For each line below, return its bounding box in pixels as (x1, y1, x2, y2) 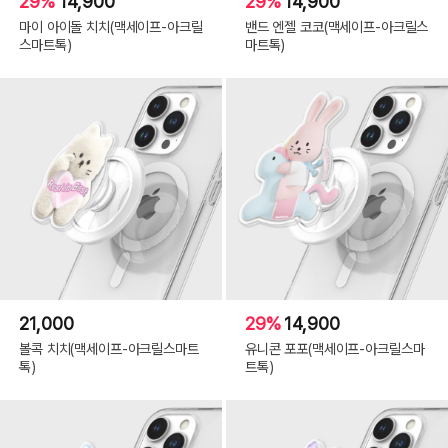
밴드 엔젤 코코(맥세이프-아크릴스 (244, 17, 429, 35)
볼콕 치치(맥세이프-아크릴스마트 (19, 339, 199, 357)
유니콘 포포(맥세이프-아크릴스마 (244, 339, 425, 357)
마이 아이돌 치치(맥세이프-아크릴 (19, 17, 203, 35)
